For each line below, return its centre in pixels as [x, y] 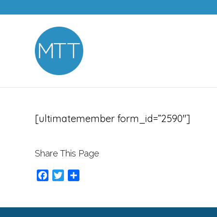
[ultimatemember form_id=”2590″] [113, 118]
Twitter [79, 177]
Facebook [71, 177]
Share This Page [67, 153]
